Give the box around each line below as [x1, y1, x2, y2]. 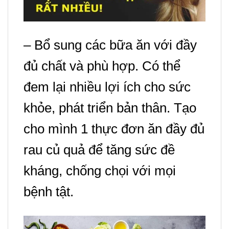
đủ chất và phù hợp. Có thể [24, 58, 180, 74]
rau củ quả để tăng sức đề [24, 142, 175, 158]
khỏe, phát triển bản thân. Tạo [24, 100, 196, 116]
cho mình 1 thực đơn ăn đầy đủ [24, 121, 204, 137]
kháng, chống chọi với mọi [24, 163, 176, 179]
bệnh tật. [24, 184, 74, 200]
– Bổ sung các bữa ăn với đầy [24, 37, 197, 53]
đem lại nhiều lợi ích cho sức [24, 79, 191, 95]
